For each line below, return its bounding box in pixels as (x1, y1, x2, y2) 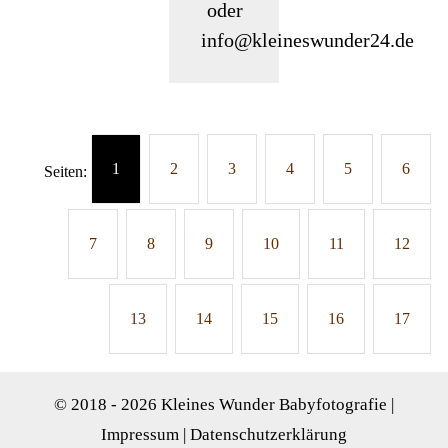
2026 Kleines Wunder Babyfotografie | (121, 395, 394, 415)
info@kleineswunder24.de (200, 29, 414, 51)
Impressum (101, 425, 179, 445)
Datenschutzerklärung (190, 425, 347, 445)
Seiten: (43, 162, 87, 180)
